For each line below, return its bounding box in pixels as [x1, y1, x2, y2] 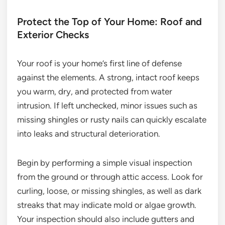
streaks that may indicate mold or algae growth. [17, 199, 196, 210]
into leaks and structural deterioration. [17, 128, 160, 139]
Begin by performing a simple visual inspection [17, 157, 192, 168]
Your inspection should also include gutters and [17, 213, 194, 224]
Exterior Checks [17, 28, 89, 41]
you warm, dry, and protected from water [17, 86, 172, 96]
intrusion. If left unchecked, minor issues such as [17, 100, 197, 110]
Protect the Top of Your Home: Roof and [17, 15, 202, 28]
